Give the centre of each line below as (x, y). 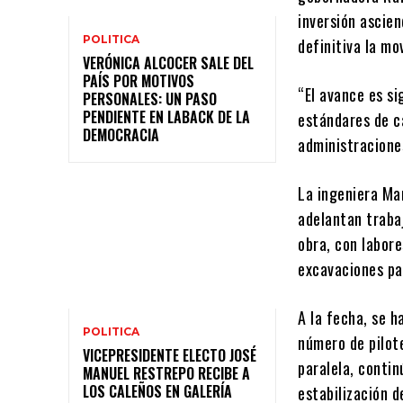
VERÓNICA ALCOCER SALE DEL (168, 63)
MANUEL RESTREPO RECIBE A (166, 374)
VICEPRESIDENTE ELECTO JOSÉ (170, 356)
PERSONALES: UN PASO (150, 99)
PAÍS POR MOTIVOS (139, 81)
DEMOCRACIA (121, 134)
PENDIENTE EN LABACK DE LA (166, 116)
